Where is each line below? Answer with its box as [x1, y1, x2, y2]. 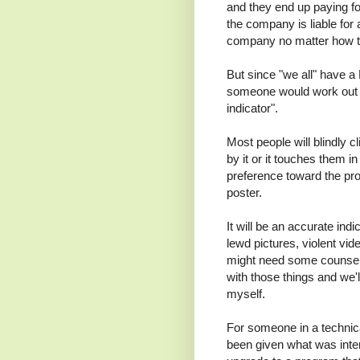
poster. [227, 186, 262, 200]
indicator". [227, 101, 281, 116]
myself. [227, 287, 265, 301]
